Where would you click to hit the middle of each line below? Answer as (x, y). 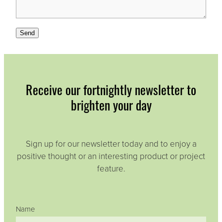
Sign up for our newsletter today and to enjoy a (111, 144)
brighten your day (111, 104)
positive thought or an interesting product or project (111, 156)
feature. (111, 168)
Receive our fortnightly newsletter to (111, 88)
